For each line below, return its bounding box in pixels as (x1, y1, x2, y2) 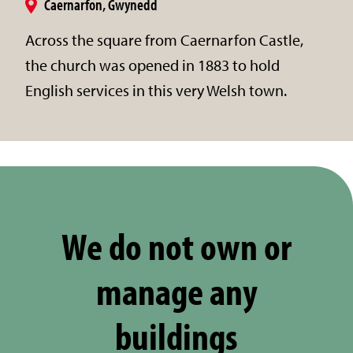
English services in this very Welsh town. (25, 80, 287, 100)
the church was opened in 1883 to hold (25, 54, 280, 75)
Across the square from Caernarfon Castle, (25, 29, 303, 50)
